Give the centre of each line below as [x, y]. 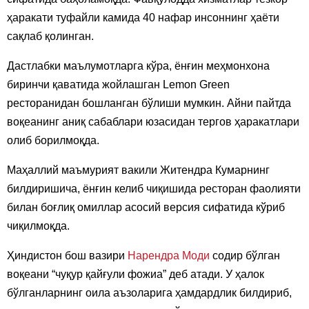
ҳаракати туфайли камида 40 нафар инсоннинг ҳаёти [143, 17]
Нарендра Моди [169, 255]
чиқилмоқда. [38, 226]
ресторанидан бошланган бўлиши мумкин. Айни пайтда [149, 103]
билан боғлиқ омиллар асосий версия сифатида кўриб [146, 207]
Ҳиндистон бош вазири [67, 255]
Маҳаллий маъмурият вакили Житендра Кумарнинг [138, 170]
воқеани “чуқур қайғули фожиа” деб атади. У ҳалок [136, 274]
